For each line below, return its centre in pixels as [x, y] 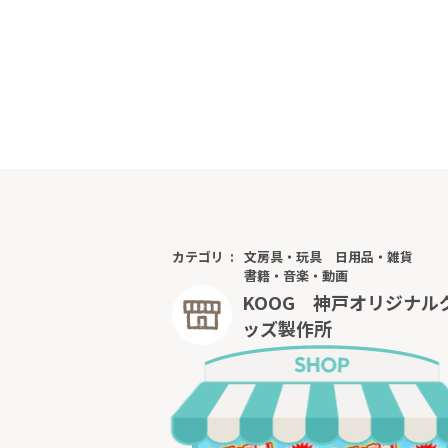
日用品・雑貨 [374, 256]
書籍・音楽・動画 [296, 275]
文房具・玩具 [283, 256]
